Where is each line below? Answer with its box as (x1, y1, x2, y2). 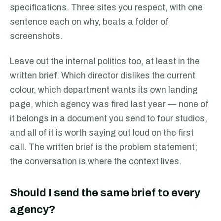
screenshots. (10, 32, 63, 41)
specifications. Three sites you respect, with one (10, 3, 203, 12)
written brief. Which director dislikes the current (10, 71, 195, 80)
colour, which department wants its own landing (10, 85, 198, 95)
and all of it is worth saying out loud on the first (10, 128, 194, 138)
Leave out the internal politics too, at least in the (10, 57, 200, 66)
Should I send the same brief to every (10, 187, 200, 199)
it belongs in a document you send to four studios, (10, 114, 207, 123)
